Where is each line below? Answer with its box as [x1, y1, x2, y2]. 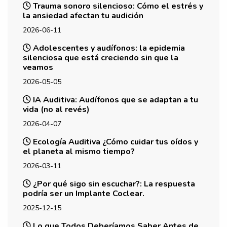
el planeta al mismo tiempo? [23, 145, 135, 157]
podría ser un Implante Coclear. [23, 187, 144, 199]
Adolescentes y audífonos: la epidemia [31, 42, 185, 54]
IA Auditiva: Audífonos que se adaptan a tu [31, 94, 198, 105]
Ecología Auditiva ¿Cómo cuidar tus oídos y [31, 136, 198, 147]
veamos [23, 61, 53, 73]
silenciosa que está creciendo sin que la [23, 52, 178, 63]
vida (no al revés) [23, 103, 90, 115]
